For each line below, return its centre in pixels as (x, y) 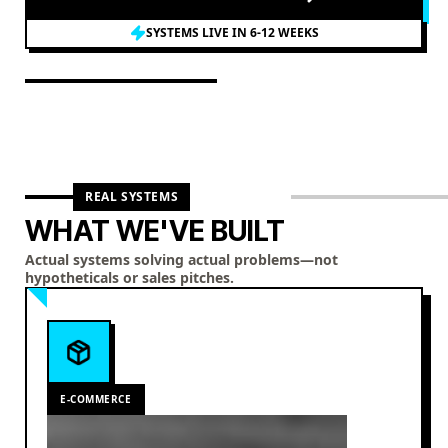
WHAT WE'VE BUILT (155, 230)
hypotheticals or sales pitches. (129, 277)
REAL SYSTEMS (132, 196)
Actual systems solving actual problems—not (181, 259)
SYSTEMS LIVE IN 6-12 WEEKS (232, 33)
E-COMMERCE (96, 398)
